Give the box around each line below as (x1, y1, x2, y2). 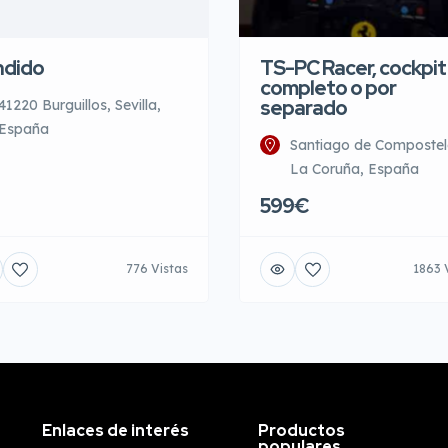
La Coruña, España (290, 159, 419, 178)
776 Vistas (126, 261, 188, 277)
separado (260, 94, 347, 121)
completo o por (260, 74, 396, 101)
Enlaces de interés (41, 419, 189, 441)
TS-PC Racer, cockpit (260, 54, 446, 81)
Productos (258, 419, 346, 441)
